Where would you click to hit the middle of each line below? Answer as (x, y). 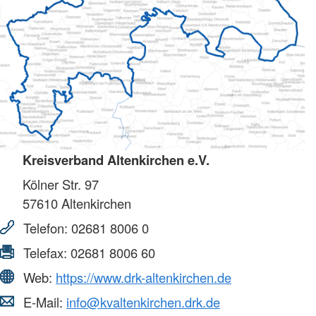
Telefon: (45, 227)
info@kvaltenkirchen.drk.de (143, 302)
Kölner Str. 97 (61, 184)
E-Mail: (43, 302)
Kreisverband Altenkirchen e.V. (116, 159)
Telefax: (45, 252)
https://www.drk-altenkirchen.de (144, 277)
